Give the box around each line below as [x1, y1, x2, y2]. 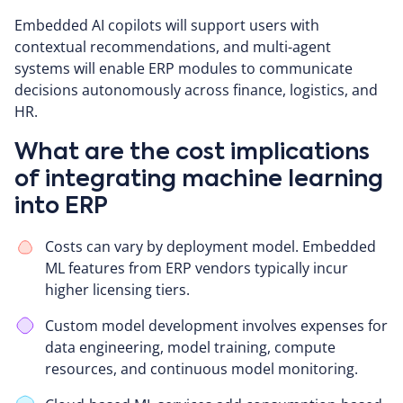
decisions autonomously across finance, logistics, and [14, 79, 378, 100]
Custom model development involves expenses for [45, 315, 388, 336]
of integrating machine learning [14, 168, 383, 192]
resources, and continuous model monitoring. [45, 358, 358, 379]
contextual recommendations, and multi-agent [14, 36, 331, 57]
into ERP [14, 195, 108, 219]
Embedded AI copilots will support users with [14, 14, 319, 35]
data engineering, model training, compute [45, 336, 336, 357]
